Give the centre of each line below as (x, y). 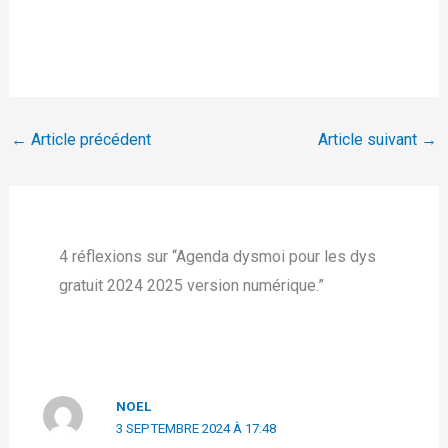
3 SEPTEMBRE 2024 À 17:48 (196, 429)
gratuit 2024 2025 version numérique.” (191, 286)
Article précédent (88, 139)
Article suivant (370, 139)
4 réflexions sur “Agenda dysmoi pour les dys (217, 257)
